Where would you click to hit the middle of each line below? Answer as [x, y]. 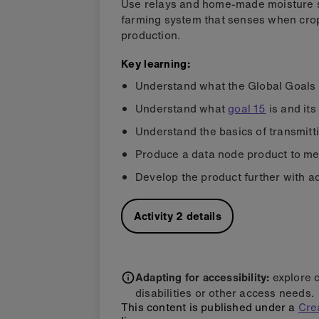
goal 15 [247, 109]
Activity [153, 216]
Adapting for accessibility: [203, 277]
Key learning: [156, 64]
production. [151, 35]
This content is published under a [210, 307]
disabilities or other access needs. [225, 293]
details [202, 216]
